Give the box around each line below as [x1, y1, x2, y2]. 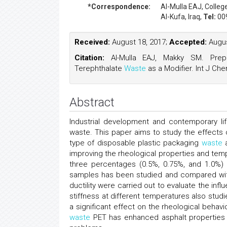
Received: [74, 37, 110, 47]
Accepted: [169, 37, 207, 47]
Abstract [69, 95, 115, 109]
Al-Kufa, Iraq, [161, 13, 203, 21]
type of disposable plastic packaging [69, 138, 202, 147]
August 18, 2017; [110, 37, 169, 47]
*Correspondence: [88, 3, 150, 11]
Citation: [74, 53, 104, 62]
